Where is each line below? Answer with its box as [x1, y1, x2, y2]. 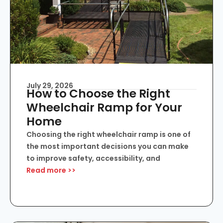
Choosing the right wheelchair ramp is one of [26, 129, 191, 139]
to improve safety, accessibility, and [26, 153, 160, 163]
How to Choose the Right [26, 85, 170, 102]
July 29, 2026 [26, 80, 73, 91]
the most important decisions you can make [26, 141, 189, 151]
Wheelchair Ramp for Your [26, 99, 182, 115]
